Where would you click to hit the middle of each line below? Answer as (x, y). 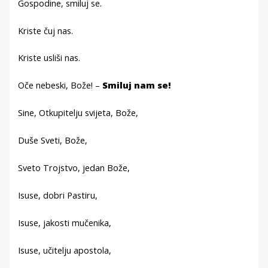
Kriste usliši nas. (49, 58)
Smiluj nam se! (137, 85)
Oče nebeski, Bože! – (60, 85)
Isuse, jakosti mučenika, (65, 222)
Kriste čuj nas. (46, 30)
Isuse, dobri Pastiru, (58, 195)
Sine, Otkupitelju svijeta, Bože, (78, 113)
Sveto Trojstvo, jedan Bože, (74, 167)
